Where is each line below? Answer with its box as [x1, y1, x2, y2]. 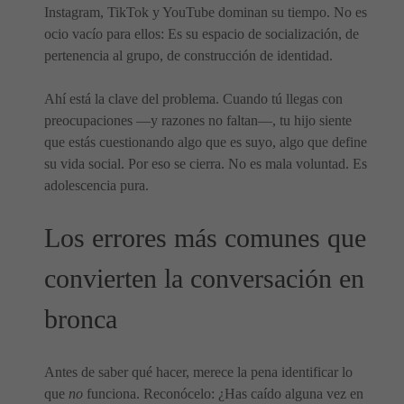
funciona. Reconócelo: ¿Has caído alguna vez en [83, 386, 363, 401]
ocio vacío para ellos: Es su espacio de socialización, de [44, 26, 359, 41]
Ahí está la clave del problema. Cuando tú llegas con [44, 91, 343, 106]
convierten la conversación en [44, 263, 364, 294]
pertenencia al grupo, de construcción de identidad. [44, 48, 333, 63]
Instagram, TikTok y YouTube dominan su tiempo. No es [44, 5, 367, 20]
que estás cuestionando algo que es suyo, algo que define [44, 134, 367, 150]
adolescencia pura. [44, 178, 149, 193]
